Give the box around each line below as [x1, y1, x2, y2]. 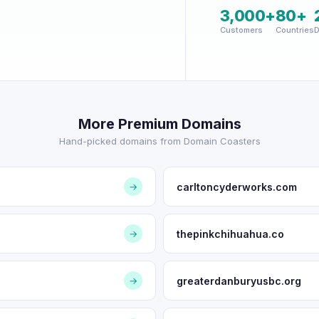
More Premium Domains [78, 115, 241, 132]
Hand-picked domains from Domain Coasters [58, 135, 261, 147]
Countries [275, 25, 314, 35]
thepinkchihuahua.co [177, 227, 284, 240]
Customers [219, 25, 263, 35]
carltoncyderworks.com [177, 180, 297, 193]
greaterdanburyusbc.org [177, 274, 301, 287]
